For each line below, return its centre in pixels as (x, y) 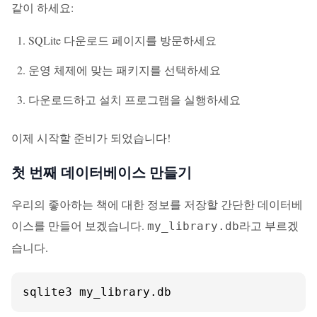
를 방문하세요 (181, 40)
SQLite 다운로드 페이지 (87, 40)
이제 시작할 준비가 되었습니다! (91, 138)
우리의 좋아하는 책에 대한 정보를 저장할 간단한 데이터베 (157, 204)
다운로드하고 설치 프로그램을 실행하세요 (134, 99)
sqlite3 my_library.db (97, 292)
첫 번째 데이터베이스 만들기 (102, 172)
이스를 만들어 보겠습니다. (79, 225)
